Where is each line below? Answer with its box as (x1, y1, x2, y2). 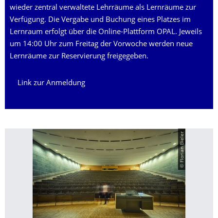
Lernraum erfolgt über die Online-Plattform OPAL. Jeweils (10, 29, 202, 36)
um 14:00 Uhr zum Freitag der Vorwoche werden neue (10, 41, 193, 48)
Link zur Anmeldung (17, 80, 85, 87)
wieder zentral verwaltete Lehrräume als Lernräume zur (10, 4, 196, 12)
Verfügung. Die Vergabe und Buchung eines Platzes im (10, 17, 191, 24)
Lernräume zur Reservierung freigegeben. (10, 53, 148, 60)
